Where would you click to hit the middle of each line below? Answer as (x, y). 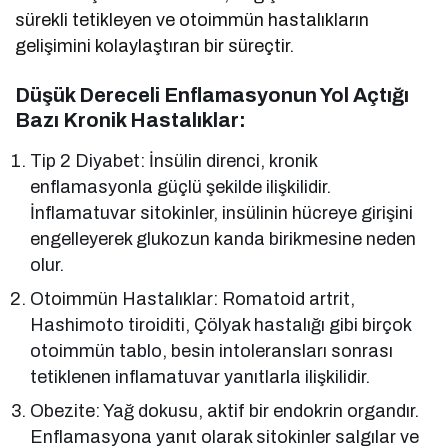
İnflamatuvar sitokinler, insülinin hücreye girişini (222, 213)
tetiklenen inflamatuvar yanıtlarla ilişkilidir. (200, 377)
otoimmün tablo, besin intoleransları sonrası (212, 351)
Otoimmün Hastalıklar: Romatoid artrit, (193, 299)
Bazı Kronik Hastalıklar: (130, 120)
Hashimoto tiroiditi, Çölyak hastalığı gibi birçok (221, 325)
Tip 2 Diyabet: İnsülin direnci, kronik (174, 161)
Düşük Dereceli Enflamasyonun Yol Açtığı (212, 95)
